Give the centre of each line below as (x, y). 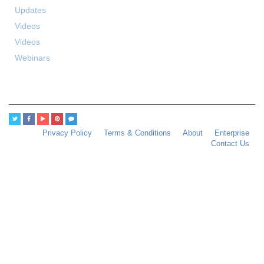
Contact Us (230, 143)
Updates (30, 10)
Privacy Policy (67, 133)
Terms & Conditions (137, 133)
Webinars (32, 57)
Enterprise (232, 133)
